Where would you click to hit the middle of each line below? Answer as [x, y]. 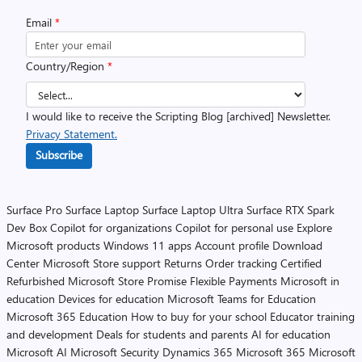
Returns [183, 263]
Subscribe [59, 155]
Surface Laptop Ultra [193, 210]
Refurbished [36, 281]
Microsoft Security [115, 352]
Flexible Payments [234, 281]
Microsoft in [310, 281]
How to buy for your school [199, 316]
